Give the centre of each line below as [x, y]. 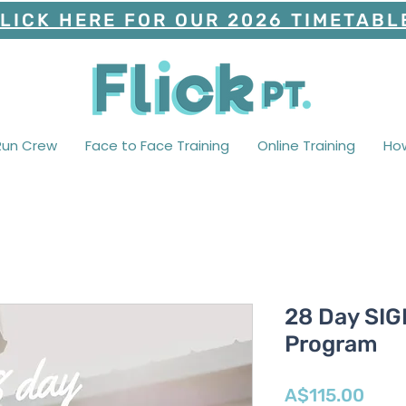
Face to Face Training [157, 145]
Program [331, 344]
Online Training [306, 145]
